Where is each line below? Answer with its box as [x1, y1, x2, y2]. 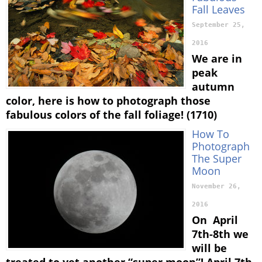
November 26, [192, 182, 241, 190]
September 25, [192, 20, 245, 29]
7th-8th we [192, 226, 249, 241]
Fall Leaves [192, 1, 245, 16]
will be [192, 240, 227, 255]
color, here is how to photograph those [6, 93, 211, 108]
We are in [192, 51, 242, 65]
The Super [192, 150, 242, 166]
